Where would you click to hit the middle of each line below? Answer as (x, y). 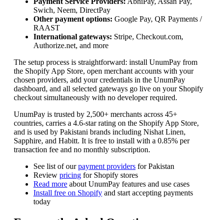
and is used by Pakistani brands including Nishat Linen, (100, 132)
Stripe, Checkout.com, (148, 36)
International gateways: (73, 36)
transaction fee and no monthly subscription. (82, 149)
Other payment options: (73, 19)
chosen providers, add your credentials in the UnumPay (99, 80)
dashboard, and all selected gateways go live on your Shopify (109, 88)
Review (46, 175)
